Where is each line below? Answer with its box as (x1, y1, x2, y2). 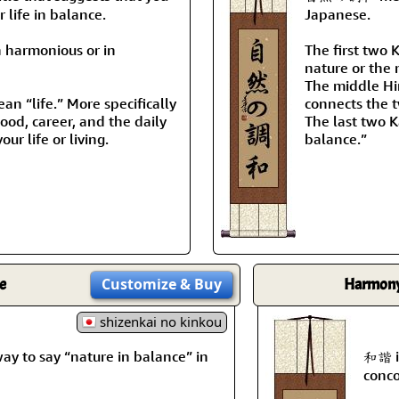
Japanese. (305, 4, 370, 23)
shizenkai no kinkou (96, 312, 222, 330)
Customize (102, 273, 176, 294)
